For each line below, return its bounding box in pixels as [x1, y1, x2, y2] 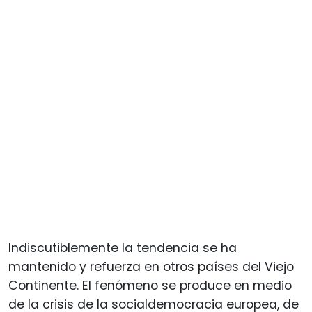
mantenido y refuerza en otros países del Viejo [8, 258, 294, 275]
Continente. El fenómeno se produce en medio [8, 276, 292, 294]
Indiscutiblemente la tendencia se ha [8, 239, 237, 256]
